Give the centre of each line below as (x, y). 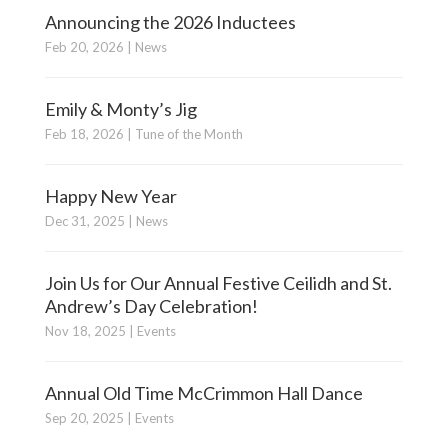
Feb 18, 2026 (84, 134)
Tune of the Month (188, 134)
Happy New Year (110, 196)
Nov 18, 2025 (85, 331)
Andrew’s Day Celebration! (151, 306)
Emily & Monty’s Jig (120, 109)
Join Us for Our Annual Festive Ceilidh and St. (218, 283)
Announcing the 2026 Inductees (170, 22)
